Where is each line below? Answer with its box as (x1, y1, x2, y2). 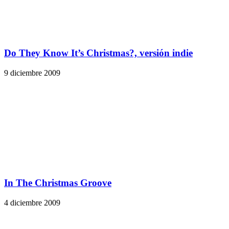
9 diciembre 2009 (4, 68, 60, 78)
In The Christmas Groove (4, 177, 111, 188)
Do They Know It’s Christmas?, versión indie (4, 48, 193, 59)
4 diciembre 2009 (4, 198, 60, 207)
